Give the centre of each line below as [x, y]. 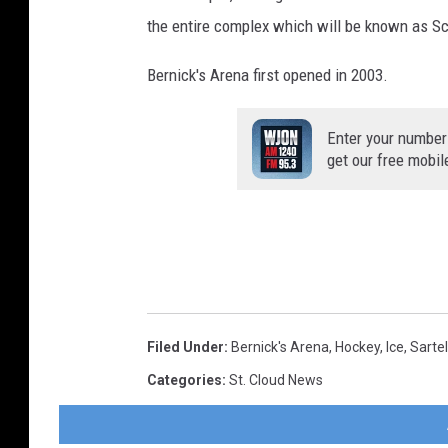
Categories [184, 380]
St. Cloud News [276, 380]
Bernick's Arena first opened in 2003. [267, 75]
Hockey [357, 347]
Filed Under [185, 347]
